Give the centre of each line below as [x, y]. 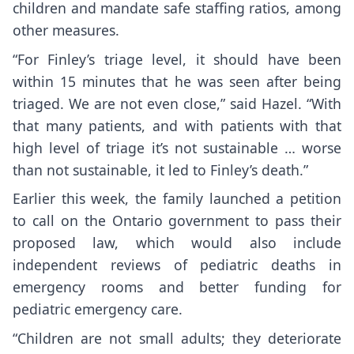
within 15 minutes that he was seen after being [177, 81]
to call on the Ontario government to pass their [177, 221]
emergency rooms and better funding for [177, 287]
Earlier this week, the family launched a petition [177, 199]
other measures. [66, 30]
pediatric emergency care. [98, 309]
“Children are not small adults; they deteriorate [177, 339]
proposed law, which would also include [177, 243]
